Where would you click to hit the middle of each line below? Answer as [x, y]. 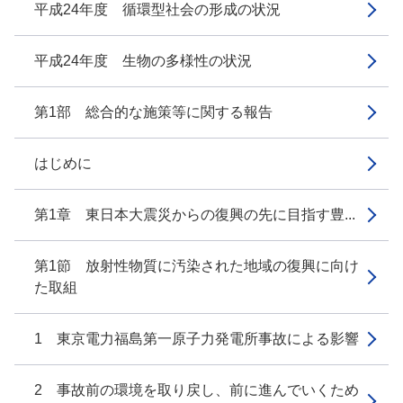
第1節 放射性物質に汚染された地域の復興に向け [197, 266]
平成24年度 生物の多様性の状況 [143, 61]
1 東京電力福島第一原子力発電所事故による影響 [197, 339]
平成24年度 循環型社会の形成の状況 [157, 9]
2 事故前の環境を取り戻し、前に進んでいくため [197, 390]
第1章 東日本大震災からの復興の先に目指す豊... [195, 215]
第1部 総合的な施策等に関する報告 [153, 112]
